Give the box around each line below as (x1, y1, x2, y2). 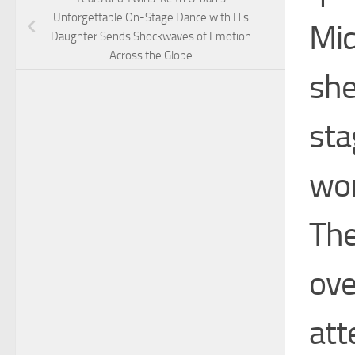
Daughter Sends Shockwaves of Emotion (50, 29, 251, 44)
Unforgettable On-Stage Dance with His (52, 10, 249, 25)
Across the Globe (109, 48, 193, 63)
